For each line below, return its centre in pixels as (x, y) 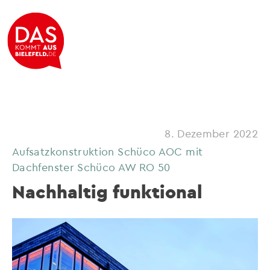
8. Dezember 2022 (211, 133)
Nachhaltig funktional (107, 192)
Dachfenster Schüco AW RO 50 (91, 167)
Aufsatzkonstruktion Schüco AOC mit (108, 151)
